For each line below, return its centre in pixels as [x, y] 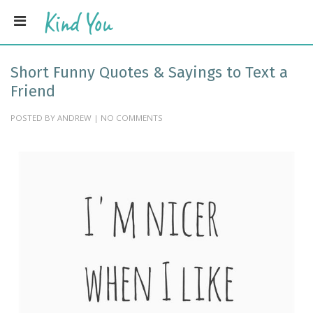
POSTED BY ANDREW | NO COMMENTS [87, 118]
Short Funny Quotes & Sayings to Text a [149, 72]
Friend [33, 91]
